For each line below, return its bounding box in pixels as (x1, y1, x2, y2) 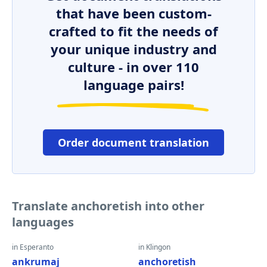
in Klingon (138, 242, 170, 252)
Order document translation (58, 135, 209, 150)
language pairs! (83, 76, 184, 94)
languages (12, 214, 74, 230)
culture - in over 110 (68, 58, 199, 76)
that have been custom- (55, 4, 212, 22)
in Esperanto (12, 242, 54, 252)
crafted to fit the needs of (49, 22, 218, 40)
